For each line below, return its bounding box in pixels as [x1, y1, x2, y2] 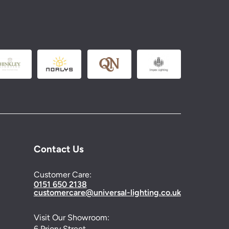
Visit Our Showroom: [33, 212, 109, 222]
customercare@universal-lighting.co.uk [33, 187, 181, 197]
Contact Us [33, 143, 84, 155]
